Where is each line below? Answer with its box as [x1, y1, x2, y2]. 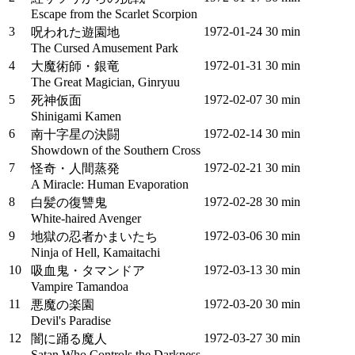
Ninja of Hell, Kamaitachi [31, 246, 160, 259]
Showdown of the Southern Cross [31, 143, 200, 157]
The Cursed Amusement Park [31, 41, 178, 55]
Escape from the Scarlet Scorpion [31, 7, 197, 21]
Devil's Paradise [31, 314, 111, 327]
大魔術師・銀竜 [31, 59, 120, 73]
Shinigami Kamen [31, 109, 121, 123]
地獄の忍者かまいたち [31, 230, 158, 243]
